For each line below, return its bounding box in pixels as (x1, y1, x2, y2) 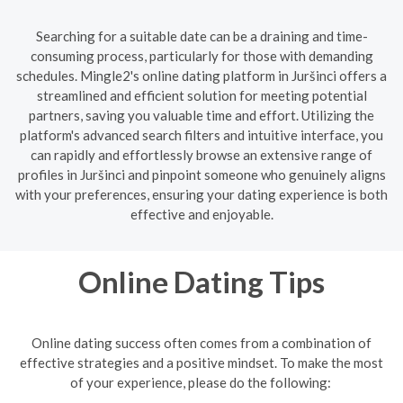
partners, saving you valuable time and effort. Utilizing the (29, 106, 374, 123)
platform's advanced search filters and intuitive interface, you (20, 126, 383, 143)
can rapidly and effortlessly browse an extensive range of (31, 146, 372, 163)
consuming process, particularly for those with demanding (30, 47, 373, 64)
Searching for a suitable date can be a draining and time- (35, 27, 368, 44)
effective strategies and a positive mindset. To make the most (20, 354, 383, 371)
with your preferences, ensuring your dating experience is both (15, 185, 388, 202)
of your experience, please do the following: (69, 374, 334, 390)
